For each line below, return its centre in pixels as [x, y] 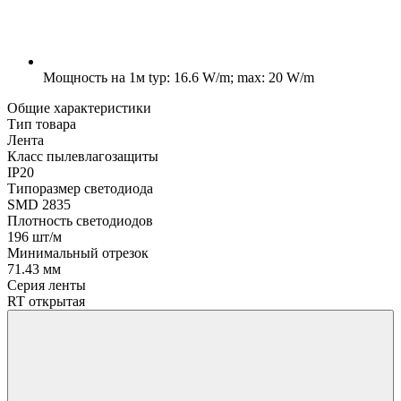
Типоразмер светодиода [80, 188]
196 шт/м [34, 236]
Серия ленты [47, 285]
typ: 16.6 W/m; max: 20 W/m [230, 77]
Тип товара [42, 124]
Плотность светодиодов [80, 220]
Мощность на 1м [94, 77]
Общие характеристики [79, 107]
